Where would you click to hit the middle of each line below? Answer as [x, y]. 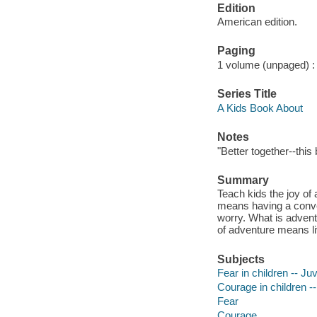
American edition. [257, 22]
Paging [236, 51]
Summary [243, 180]
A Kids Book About [260, 108]
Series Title [247, 94]
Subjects [241, 259]
